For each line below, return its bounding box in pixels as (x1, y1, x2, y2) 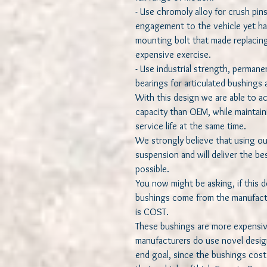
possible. (135, 163, 172, 175)
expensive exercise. (135, 49, 211, 61)
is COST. (135, 206, 169, 218)
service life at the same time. (135, 120, 249, 132)
